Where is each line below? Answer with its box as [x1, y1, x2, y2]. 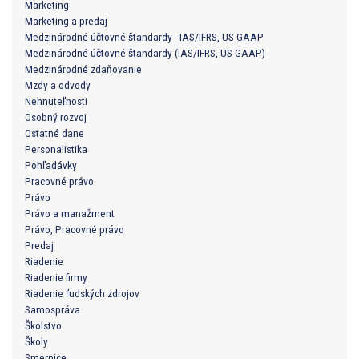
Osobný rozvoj [25, 111, 87, 124]
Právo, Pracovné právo [25, 223, 124, 236]
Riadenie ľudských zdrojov [25, 287, 139, 301]
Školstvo [25, 319, 62, 333]
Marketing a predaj [25, 14, 107, 28]
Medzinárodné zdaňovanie [25, 63, 142, 76]
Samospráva [25, 303, 80, 317]
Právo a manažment [25, 207, 115, 220]
